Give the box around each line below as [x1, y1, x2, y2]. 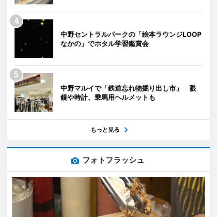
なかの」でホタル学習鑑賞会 [61, 39, 149, 48]
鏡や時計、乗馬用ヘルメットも [61, 93, 155, 102]
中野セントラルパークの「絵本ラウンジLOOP [61, 30, 201, 39]
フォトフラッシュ [82, 155, 144, 165]
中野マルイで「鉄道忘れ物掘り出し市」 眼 [61, 84, 196, 93]
